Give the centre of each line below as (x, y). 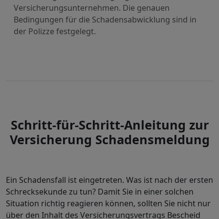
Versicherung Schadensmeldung (109, 139)
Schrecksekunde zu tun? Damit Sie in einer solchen (100, 192)
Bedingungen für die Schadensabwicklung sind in (105, 20)
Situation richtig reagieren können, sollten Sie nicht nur (108, 203)
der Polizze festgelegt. (55, 31)
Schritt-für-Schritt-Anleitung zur (109, 125)
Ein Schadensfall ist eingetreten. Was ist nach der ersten (109, 180)
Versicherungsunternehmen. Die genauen (92, 8)
